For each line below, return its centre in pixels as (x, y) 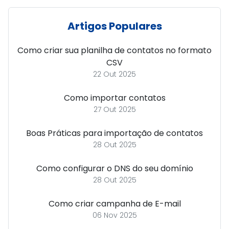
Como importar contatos (114, 98)
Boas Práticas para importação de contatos (114, 133)
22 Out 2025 (114, 74)
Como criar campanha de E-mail (114, 204)
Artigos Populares (114, 26)
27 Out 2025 (114, 109)
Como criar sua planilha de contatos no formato (114, 50)
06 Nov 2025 (114, 215)
